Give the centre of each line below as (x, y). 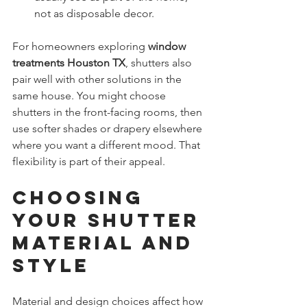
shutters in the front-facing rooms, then (109, 112)
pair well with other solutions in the (98, 79)
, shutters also (160, 62)
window (168, 46)
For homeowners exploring (80, 46)
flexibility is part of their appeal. (89, 161)
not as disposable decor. (94, 13)
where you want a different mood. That (108, 145)
